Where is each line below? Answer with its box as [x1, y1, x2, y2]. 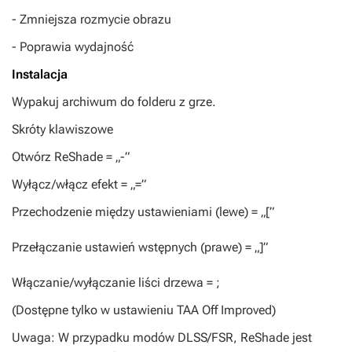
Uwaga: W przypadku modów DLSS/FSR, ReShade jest [12, 330, 312, 346]
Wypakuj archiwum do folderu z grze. [12, 94, 216, 110]
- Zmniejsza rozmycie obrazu [12, 12, 171, 27]
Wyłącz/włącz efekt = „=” [12, 177, 146, 192]
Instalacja [12, 67, 68, 82]
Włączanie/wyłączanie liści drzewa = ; [12, 275, 220, 291]
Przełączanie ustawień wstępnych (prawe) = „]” [12, 240, 268, 255]
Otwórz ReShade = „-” [12, 149, 130, 165]
